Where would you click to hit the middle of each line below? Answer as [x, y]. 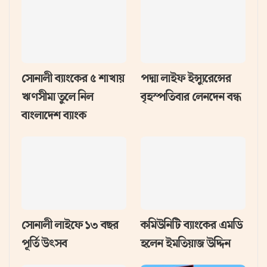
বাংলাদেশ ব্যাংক [54, 115]
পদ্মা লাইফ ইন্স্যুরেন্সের [186, 78]
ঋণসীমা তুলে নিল [58, 97]
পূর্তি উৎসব [44, 244]
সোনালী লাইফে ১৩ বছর [70, 225]
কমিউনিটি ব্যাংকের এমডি [192, 225]
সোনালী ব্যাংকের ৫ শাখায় [73, 78]
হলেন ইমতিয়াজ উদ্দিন [186, 244]
